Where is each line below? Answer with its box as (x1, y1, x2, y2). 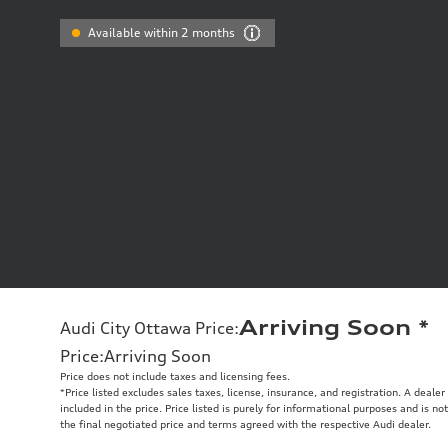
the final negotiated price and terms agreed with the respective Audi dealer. (60, 418, 431, 431)
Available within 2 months (88, 25, 236, 40)
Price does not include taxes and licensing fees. (60, 370, 290, 383)
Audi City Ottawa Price (60, 318, 234, 339)
